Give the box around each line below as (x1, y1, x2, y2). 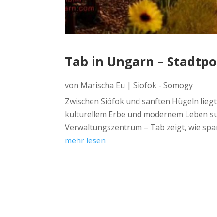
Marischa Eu (80, 80, 125, 91)
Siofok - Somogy (133, 80, 193, 91)
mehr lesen (65, 135, 106, 146)
